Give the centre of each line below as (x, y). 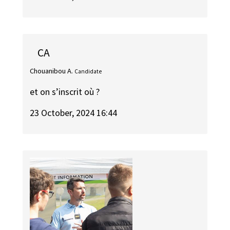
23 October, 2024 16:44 (74, 113)
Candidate (88, 71)
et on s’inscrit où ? (65, 92)
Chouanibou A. (52, 71)
